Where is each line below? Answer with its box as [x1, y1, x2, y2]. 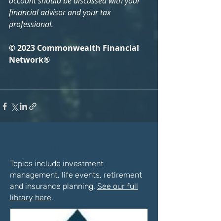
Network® [9, 54, 50, 65]
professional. [9, 19, 53, 30]
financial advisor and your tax [9, 7, 113, 18]
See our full [97, 182, 138, 191]
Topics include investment [10, 159, 104, 168]
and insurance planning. [10, 182, 97, 191]
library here [10, 193, 51, 202]
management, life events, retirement [10, 170, 142, 180]
